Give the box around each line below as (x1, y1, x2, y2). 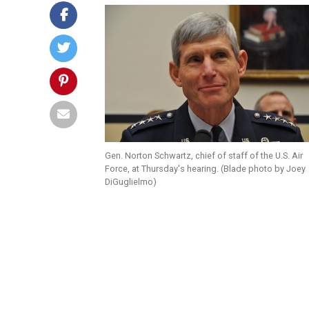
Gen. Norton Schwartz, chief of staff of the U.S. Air (105, 150, 303, 161)
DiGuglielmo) (105, 177, 157, 187)
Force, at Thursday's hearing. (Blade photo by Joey (105, 163, 306, 174)
